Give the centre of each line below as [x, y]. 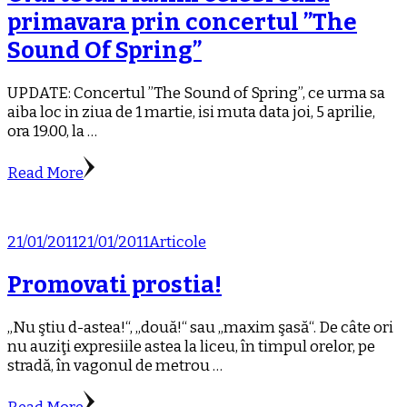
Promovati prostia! [114, 285]
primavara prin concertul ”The [182, 22]
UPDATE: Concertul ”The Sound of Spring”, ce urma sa [196, 93]
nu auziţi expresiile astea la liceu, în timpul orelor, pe [191, 347]
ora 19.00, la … [52, 131]
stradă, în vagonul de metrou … [115, 366]
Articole [178, 242]
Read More [45, 173]
